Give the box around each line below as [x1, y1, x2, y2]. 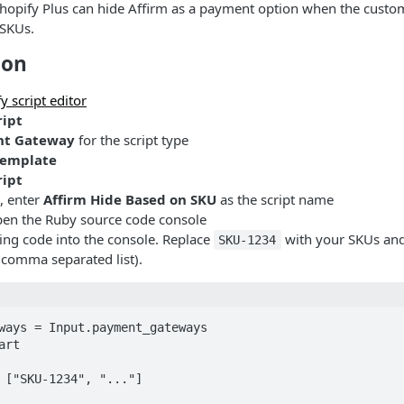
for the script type [75, 131, 188, 149]
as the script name [216, 190, 334, 208]
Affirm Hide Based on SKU [43, 190, 216, 208]
